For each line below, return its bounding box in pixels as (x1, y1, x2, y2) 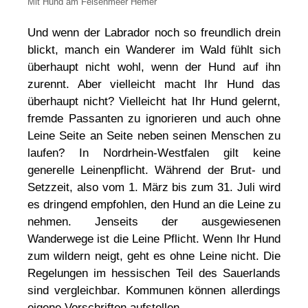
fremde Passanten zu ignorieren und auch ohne (27, 111, 280, 125)
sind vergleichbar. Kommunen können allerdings (27, 283, 280, 297)
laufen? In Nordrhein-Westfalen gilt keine (27, 146, 280, 159)
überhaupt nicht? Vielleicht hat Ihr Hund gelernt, (27, 94, 280, 108)
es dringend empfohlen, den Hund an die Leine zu (27, 197, 280, 211)
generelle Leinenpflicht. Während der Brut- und (27, 163, 280, 177)
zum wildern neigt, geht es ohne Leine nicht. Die (27, 249, 280, 263)
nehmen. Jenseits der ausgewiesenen (27, 214, 280, 228)
